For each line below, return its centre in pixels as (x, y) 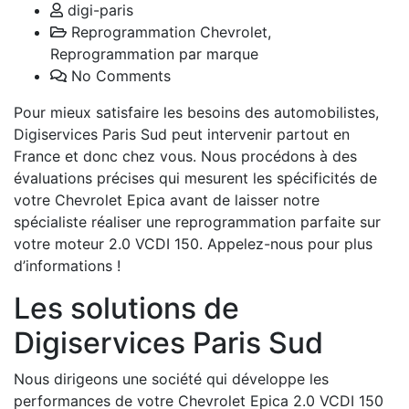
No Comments (121, 75)
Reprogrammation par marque (154, 53)
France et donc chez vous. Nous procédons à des (185, 156)
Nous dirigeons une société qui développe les (171, 378)
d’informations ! (67, 265)
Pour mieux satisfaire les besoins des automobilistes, (196, 112)
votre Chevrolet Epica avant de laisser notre (167, 199)
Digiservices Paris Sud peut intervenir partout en (182, 134)
